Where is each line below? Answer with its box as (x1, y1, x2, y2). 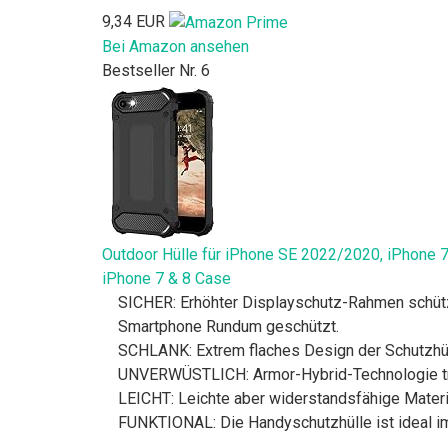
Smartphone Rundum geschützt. (118, 316, 339, 336)
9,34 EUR (102, 11, 165, 31)
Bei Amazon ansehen (102, 36, 249, 56)
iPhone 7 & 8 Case (102, 268, 231, 288)
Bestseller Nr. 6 (102, 60, 210, 80)
